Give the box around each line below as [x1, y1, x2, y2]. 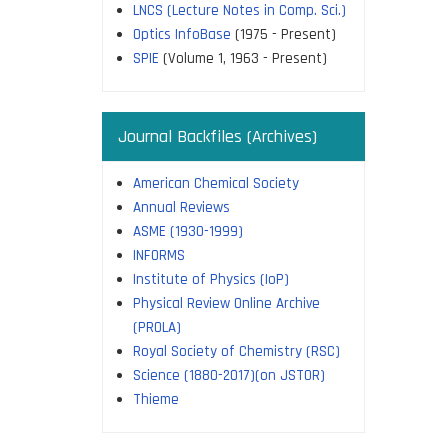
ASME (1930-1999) [133, 222, 243, 241]
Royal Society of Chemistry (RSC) [133, 342, 340, 361]
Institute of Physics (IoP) [133, 270, 289, 289]
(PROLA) [133, 318, 181, 337]
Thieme [133, 390, 179, 409]
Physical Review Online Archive [133, 294, 320, 313]
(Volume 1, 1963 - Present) [159, 49, 327, 68]
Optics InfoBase [133, 25, 231, 44]
